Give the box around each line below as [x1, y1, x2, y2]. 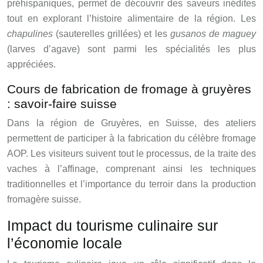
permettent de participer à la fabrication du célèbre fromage [7, 133, 256, 143]
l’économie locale [7, 234, 122, 251]
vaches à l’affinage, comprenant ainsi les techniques [7, 163, 256, 174]
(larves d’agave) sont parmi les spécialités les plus [7, 43, 256, 54]
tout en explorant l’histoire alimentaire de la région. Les [7, 13, 256, 23]
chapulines [7, 28, 56, 39]
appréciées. [7, 59, 56, 69]
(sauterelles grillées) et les [56, 28, 170, 39]
